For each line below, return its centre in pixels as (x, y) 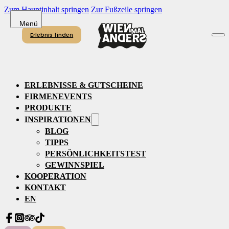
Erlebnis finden (52, 35)
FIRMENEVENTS (58, 96)
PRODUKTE (48, 108)
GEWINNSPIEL (75, 165)
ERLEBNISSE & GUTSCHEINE (84, 85)
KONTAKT (45, 187)
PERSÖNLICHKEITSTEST (96, 154)
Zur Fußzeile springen (127, 9)
